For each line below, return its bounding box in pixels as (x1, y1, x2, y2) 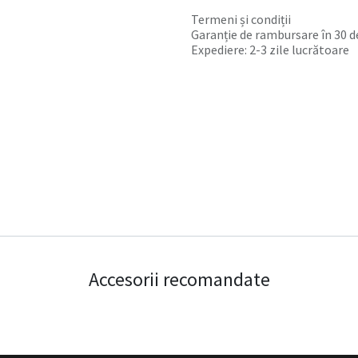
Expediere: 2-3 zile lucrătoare (191, 42, 349, 58)
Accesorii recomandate (88, 267, 270, 292)
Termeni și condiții (191, 11, 291, 27)
